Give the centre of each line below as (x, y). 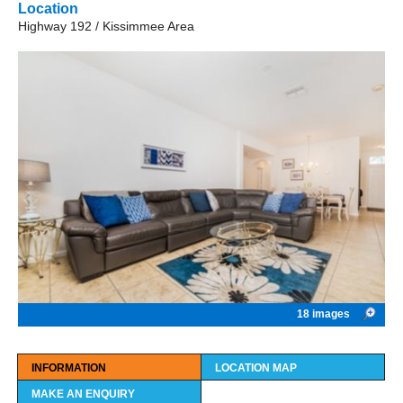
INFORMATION (69, 367)
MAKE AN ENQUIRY (83, 394)
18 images (325, 313)
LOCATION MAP (256, 367)
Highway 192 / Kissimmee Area (106, 26)
